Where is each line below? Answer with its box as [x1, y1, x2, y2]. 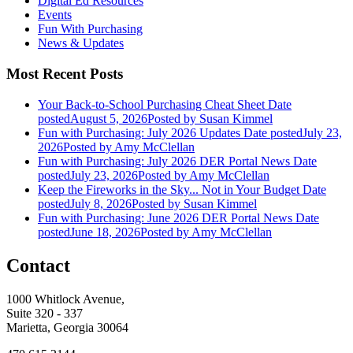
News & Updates [38, 36, 124, 50]
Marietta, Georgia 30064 [6, 320, 128, 334]
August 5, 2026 [70, 111, 147, 125]
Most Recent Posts [6, 65, 123, 83]
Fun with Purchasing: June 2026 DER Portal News [38, 210, 292, 225]
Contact [6, 255, 70, 276]
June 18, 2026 [70, 225, 140, 239]
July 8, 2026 [70, 196, 132, 210]
